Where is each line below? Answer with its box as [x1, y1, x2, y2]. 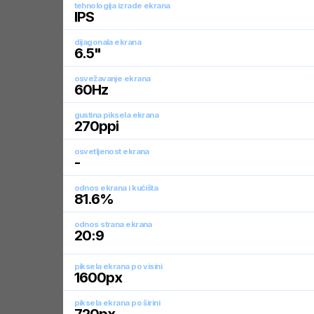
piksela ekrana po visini [74, 261, 163, 271]
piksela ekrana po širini [74, 298, 161, 308]
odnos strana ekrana [74, 219, 152, 229]
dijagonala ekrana [74, 37, 141, 47]
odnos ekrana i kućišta [74, 183, 158, 193]
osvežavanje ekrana [74, 74, 151, 83]
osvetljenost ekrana [74, 146, 149, 156]
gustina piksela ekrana [74, 110, 159, 120]
